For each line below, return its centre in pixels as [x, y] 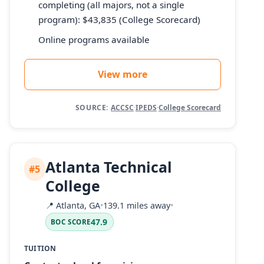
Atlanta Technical [108, 167]
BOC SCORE [70, 222]
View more [123, 75]
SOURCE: [92, 108]
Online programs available [94, 40]
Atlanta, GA [77, 205]
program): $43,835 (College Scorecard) [119, 19]
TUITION [40, 248]
